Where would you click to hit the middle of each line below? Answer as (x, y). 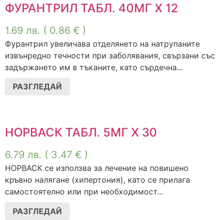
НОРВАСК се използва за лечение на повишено (97, 168)
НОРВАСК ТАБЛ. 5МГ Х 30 (81, 133)
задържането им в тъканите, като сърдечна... (94, 67)
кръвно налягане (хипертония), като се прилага (97, 180)
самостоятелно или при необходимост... (84, 192)
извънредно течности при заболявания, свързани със (110, 55)
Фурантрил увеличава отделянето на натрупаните (102, 43)
